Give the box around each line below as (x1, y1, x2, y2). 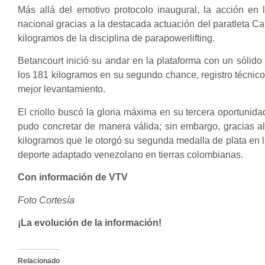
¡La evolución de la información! (18, 217, 161, 228)
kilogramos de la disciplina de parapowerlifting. (18, 33, 215, 43)
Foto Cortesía (18, 195, 75, 205)
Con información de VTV (18, 172, 128, 183)
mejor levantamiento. (18, 84, 105, 95)
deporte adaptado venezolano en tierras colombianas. (18, 149, 243, 160)
